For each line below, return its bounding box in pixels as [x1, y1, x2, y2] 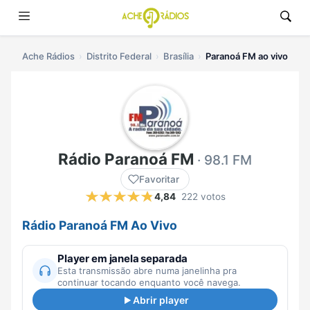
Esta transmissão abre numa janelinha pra [57, 265, 237, 277]
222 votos [181, 191, 226, 203]
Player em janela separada [57, 252, 188, 266]
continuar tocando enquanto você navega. [57, 277, 241, 289]
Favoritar [139, 174, 179, 185]
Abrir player [132, 294, 189, 307]
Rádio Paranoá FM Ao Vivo [22, 218, 177, 233]
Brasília [163, 51, 194, 62]
